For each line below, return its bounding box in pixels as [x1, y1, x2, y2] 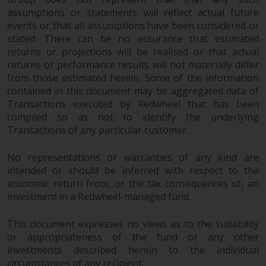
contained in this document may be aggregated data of [7, 84, 259, 98]
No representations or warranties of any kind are [7, 151, 259, 164]
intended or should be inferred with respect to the [7, 164, 259, 178]
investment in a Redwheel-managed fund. [7, 190, 191, 204]
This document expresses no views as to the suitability [7, 217, 259, 231]
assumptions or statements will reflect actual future [7, 6, 259, 20]
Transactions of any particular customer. [7, 123, 188, 137]
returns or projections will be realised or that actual [7, 45, 259, 59]
